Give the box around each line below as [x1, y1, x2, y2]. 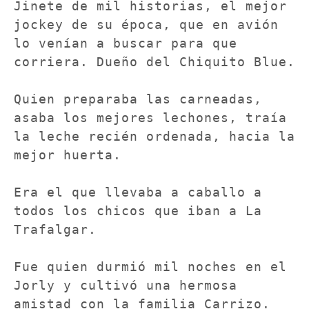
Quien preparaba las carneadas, [14, 91, 262, 106]
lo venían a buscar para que [14, 35, 237, 50]
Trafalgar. [14, 221, 97, 237]
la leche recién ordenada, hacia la [14, 128, 295, 143]
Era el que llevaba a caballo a [14, 184, 262, 199]
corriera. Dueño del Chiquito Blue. [14, 54, 295, 69]
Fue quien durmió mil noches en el [14, 259, 287, 274]
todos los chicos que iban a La [14, 203, 262, 218]
